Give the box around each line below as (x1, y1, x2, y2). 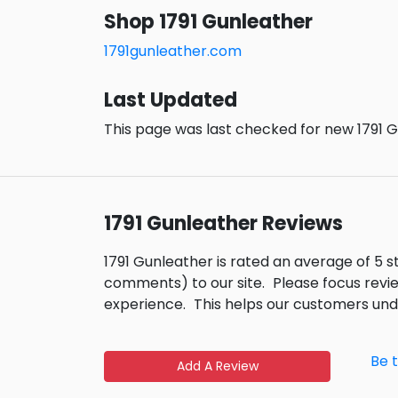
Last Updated (104, 86, 237, 115)
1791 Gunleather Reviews (104, 210, 343, 238)
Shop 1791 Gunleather (104, 8, 313, 36)
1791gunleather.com (104, 41, 242, 62)
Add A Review (176, 357, 259, 376)
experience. (104, 294, 186, 315)
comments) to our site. (104, 273, 265, 294)
